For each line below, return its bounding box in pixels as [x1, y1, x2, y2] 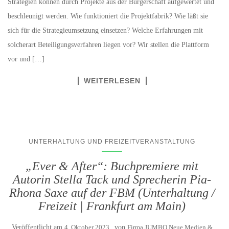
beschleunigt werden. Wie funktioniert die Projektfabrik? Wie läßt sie [8, 12, 208, 20]
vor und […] [8, 55, 44, 63]
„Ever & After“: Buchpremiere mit [26, 159, 198, 173]
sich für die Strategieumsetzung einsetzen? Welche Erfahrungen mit [8, 27, 203, 35]
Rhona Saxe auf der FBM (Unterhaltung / [9, 186, 215, 200]
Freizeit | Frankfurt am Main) [38, 199, 186, 213]
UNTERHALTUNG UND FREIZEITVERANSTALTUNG [29, 138, 195, 146]
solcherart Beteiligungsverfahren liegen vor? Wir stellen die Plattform [8, 41, 209, 49]
